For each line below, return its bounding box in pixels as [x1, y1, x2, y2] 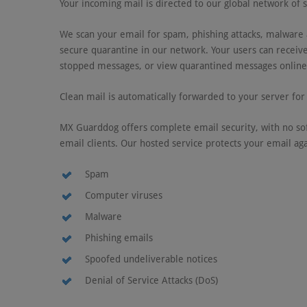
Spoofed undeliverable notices [85, 254, 217, 265]
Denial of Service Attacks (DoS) [85, 275, 218, 286]
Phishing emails [85, 232, 153, 243]
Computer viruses [85, 190, 162, 201]
